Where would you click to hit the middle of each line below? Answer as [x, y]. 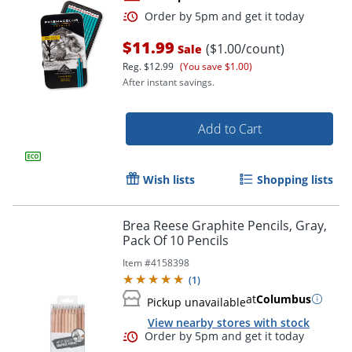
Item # [137, 262]
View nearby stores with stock [229, 322]
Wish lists [169, 179]
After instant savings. [169, 82]
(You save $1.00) [216, 66]
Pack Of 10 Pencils [176, 240]
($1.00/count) [245, 48]
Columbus [284, 299]
